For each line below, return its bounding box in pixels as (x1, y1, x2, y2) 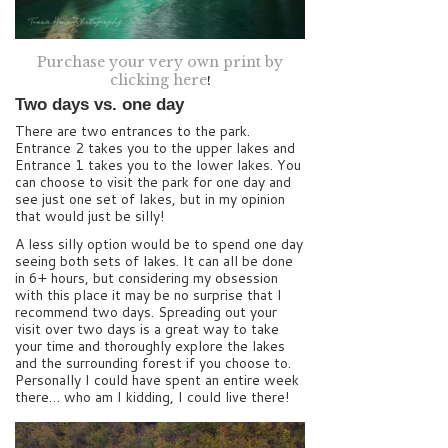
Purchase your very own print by (37, 52, 283, 71)
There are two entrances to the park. (15, 121, 250, 142)
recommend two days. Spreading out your (15, 301, 277, 322)
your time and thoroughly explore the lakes (15, 335, 285, 356)
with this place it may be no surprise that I (15, 284, 282, 305)
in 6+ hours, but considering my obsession (15, 267, 278, 288)
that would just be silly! (15, 206, 164, 227)
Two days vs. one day (15, 95, 189, 115)
